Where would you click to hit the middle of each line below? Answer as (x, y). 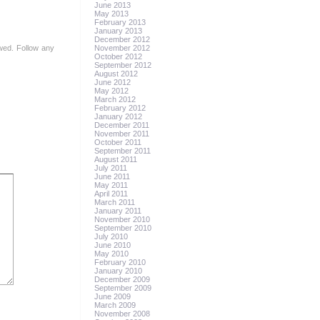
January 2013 (119, 31)
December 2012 (122, 39)
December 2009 (122, 279)
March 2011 (115, 202)
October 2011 (118, 142)
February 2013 (120, 22)
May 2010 (112, 254)
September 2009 (123, 288)
